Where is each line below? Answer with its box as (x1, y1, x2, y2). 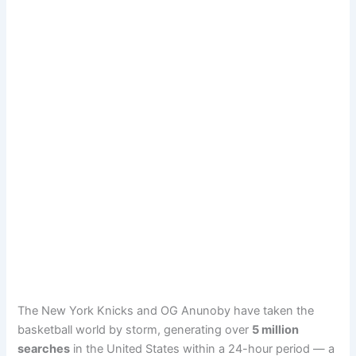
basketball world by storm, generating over (17, 322, 253, 337)
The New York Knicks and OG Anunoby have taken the (17, 303, 315, 318)
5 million (252, 322, 300, 337)
